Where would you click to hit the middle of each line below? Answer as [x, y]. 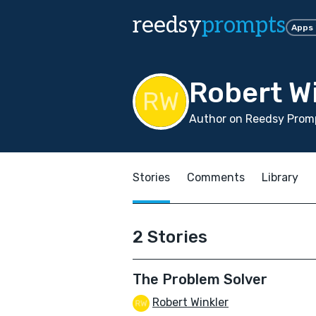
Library [280, 177]
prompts [244, 25]
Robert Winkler [190, 302]
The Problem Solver [200, 279]
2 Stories [170, 237]
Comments [216, 177]
